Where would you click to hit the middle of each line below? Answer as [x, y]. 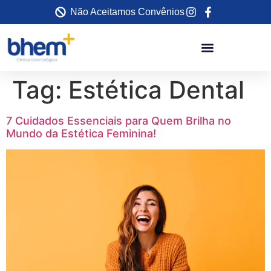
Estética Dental [156, 90]
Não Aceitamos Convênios [127, 12]
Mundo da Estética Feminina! [81, 133]
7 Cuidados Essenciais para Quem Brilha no [119, 121]
